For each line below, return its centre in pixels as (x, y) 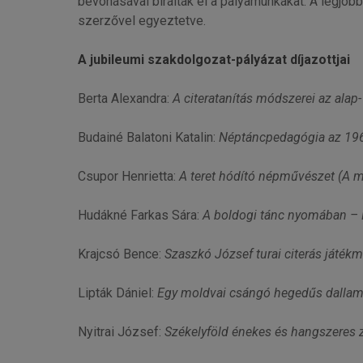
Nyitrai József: (121, 331)
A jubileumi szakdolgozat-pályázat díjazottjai (214, 59)
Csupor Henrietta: (128, 176)
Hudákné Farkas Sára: (140, 215)
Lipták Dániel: (117, 293)
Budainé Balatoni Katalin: (148, 137)
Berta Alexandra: (125, 98)
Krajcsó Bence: (121, 254)
